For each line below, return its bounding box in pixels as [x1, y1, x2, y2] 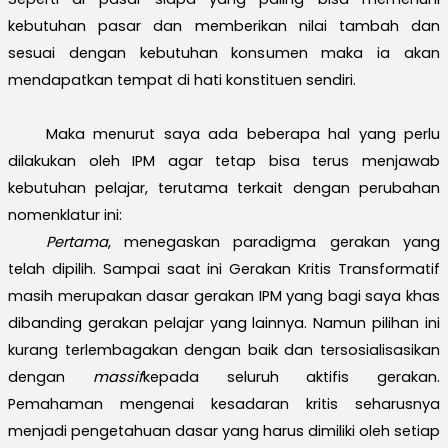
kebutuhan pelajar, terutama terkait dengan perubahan [8, 177, 440, 198]
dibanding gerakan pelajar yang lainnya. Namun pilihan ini [8, 312, 440, 333]
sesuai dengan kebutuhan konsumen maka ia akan [8, 42, 440, 63]
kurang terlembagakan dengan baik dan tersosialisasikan [8, 339, 440, 360]
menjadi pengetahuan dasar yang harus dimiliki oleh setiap [8, 420, 440, 441]
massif [92, 366, 143, 387]
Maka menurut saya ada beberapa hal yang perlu [45, 123, 440, 144]
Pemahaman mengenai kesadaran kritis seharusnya [8, 393, 440, 414]
